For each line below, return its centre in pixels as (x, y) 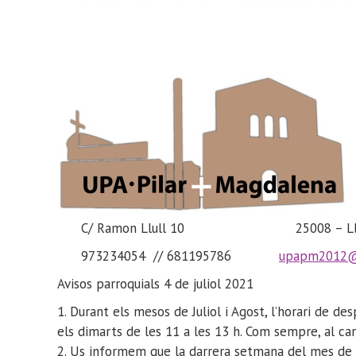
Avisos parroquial (106, 284)
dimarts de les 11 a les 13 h (159, 332)
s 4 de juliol (188, 284)
